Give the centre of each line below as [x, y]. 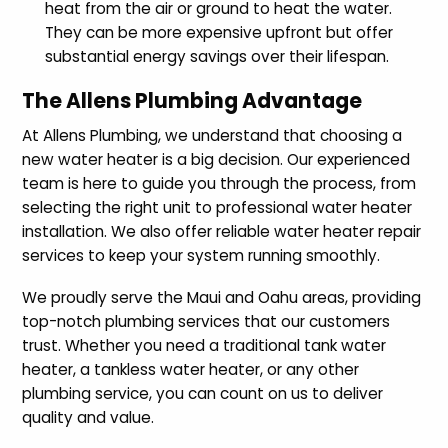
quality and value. [88, 417]
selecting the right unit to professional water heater [217, 207]
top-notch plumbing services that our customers [206, 321]
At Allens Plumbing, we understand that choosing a [212, 135]
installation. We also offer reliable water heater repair [222, 231]
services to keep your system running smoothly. [201, 255]
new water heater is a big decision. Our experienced [216, 159]
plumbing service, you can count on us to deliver [203, 393]
